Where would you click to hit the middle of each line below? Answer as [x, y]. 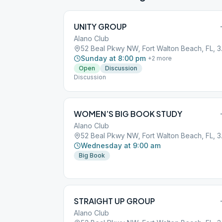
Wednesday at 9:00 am [121, 145]
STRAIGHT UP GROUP [114, 201]
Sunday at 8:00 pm [113, 58]
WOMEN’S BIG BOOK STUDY [128, 114]
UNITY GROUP [100, 27]
